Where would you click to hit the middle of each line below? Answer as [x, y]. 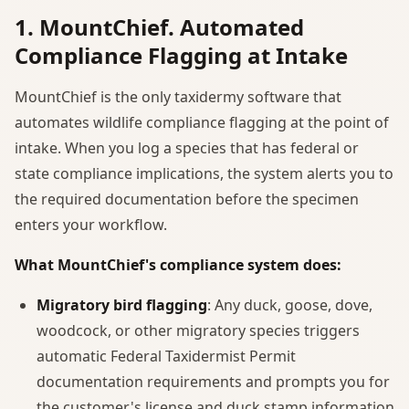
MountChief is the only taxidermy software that [178, 96]
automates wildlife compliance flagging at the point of [202, 122]
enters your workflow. [91, 224]
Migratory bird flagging [122, 304]
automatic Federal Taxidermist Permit [166, 356]
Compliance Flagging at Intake [181, 55]
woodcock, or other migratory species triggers [198, 330]
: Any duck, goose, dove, [290, 304]
